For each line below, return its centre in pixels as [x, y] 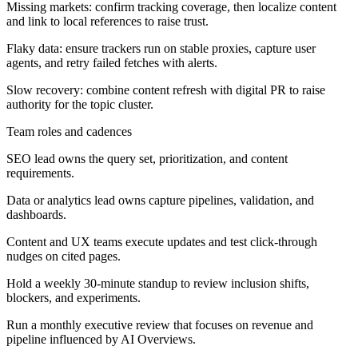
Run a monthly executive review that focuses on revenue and [160, 324]
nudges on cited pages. [64, 256]
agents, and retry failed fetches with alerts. [112, 62]
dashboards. [36, 214]
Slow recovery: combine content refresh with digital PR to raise [166, 89]
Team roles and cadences [69, 131]
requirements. [40, 173]
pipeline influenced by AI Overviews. [101, 339]
